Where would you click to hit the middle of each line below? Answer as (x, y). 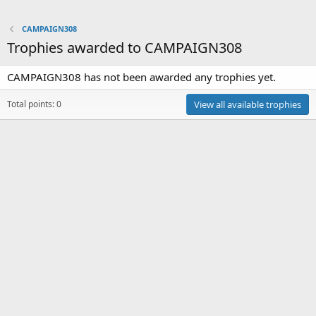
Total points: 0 (34, 104)
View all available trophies (248, 104)
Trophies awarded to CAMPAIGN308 (124, 48)
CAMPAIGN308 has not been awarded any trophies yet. (141, 77)
